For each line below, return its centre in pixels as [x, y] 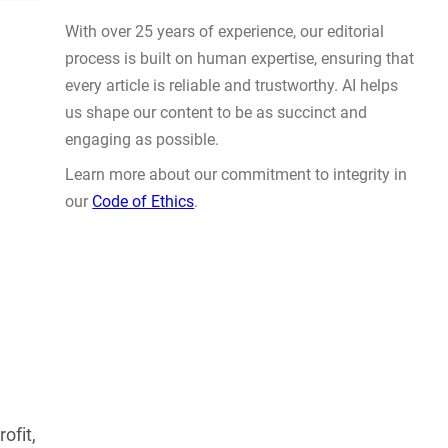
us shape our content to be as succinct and [216, 416]
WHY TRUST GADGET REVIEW [212, 275]
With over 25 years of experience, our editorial [225, 335]
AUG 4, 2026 [92, 42]
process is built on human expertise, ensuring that [240, 362]
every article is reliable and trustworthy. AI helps [232, 389]
